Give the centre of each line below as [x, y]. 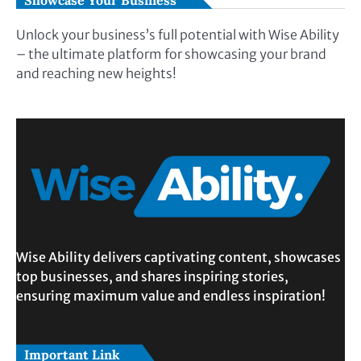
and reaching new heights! [96, 74]
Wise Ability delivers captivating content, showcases [178, 257]
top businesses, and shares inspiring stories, [152, 277]
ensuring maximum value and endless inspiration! [171, 296]
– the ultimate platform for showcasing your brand [171, 54]
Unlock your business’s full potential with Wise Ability [178, 35]
